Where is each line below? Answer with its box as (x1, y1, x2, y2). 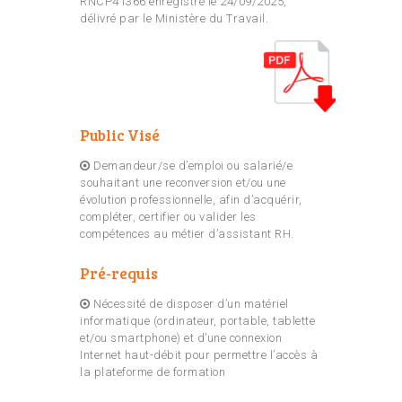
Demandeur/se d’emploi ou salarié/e (93, 159, 293, 173)
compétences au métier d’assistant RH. (80, 227, 294, 241)
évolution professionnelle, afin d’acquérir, (80, 193, 302, 207)
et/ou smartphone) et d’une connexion (80, 331, 282, 345)
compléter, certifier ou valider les (80, 210, 257, 224)
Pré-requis (80, 263, 158, 284)
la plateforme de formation (80, 365, 225, 380)
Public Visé (80, 125, 160, 146)
